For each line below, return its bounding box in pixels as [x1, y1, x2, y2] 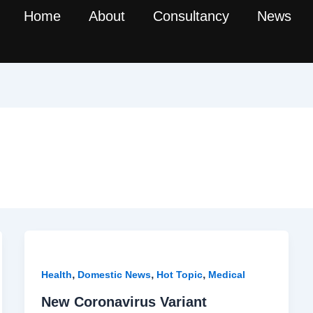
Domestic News [77, 269, 151, 280]
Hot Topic [156, 269, 203, 280]
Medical [208, 269, 245, 280]
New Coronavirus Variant [41, 293, 207, 310]
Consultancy [153, 8, 229, 24]
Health [41, 269, 72, 280]
